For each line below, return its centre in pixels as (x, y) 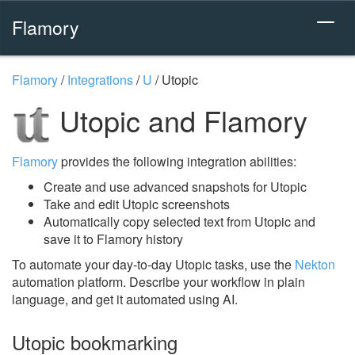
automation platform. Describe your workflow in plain (158, 281)
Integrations (100, 80)
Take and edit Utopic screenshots (137, 204)
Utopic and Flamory (179, 120)
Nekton (315, 264)
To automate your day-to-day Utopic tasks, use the (153, 264)
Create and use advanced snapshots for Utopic (175, 186)
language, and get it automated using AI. (125, 299)
